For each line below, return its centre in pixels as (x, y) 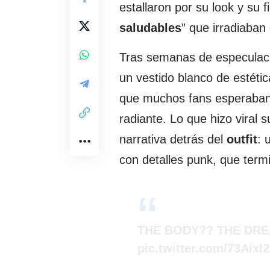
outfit (242, 140)
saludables (150, 28)
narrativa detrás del (173, 140)
